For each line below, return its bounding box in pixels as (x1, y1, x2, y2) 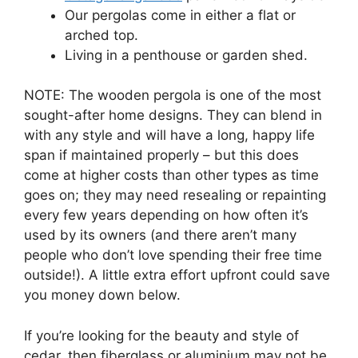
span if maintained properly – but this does (24, 147, 299, 164)
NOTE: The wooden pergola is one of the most (24, 87, 321, 104)
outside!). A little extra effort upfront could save (24, 267, 330, 284)
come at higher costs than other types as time (24, 167, 319, 184)
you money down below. (24, 287, 181, 304)
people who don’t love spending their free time (24, 247, 322, 264)
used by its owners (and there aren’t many (24, 227, 296, 244)
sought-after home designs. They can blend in (24, 107, 322, 124)
